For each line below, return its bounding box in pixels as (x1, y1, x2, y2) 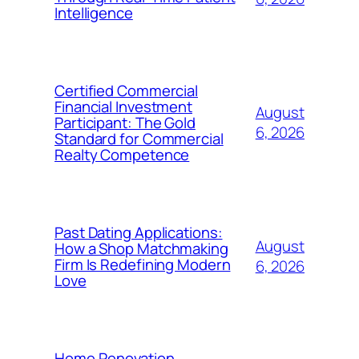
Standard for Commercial (54, 127, 224, 149)
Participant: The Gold (54, 111, 196, 133)
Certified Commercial (54, 79, 198, 101)
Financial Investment (54, 95, 192, 117)
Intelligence (54, 2, 133, 23)
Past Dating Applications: (54, 221, 223, 243)
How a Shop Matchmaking (54, 237, 228, 259)
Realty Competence (54, 143, 190, 165)
